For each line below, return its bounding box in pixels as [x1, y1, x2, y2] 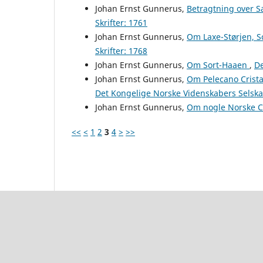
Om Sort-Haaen [187, 59, 249, 70]
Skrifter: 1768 [95, 45, 147, 56]
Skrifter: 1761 [95, 16, 147, 28]
